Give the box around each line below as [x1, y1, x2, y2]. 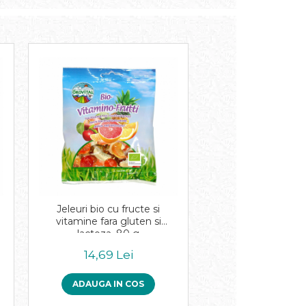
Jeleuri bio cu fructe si [57, 203, 160, 215]
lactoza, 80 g [77, 227, 139, 240]
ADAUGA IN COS [72, 279, 144, 289]
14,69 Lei [83, 248, 133, 262]
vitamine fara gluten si [55, 215, 161, 227]
